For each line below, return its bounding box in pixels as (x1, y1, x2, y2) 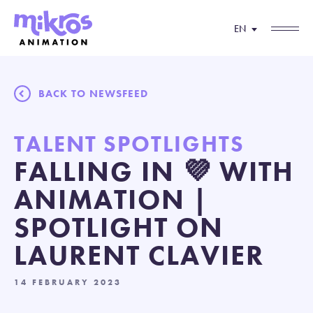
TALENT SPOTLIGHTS (14, 130, 245, 159)
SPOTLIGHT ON (14, 210, 224, 245)
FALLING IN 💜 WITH (14, 154, 294, 189)
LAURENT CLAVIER (14, 238, 264, 273)
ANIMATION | (14, 182, 208, 217)
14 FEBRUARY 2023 (14, 277, 122, 288)
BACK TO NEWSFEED (38, 87, 148, 101)
